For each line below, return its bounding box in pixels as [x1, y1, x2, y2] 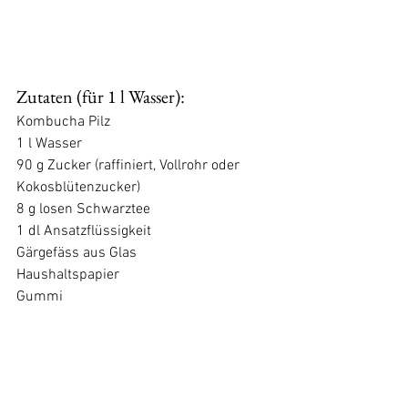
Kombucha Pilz [16, 112, 114, 131]
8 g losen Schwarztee [16, 199, 154, 219]
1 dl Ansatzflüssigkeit [16, 221, 151, 240]
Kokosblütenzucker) [16, 178, 140, 197]
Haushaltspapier [16, 265, 119, 284]
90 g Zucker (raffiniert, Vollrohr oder [16, 156, 243, 175]
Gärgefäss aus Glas [16, 243, 137, 262]
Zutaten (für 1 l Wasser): [16, 84, 185, 108]
